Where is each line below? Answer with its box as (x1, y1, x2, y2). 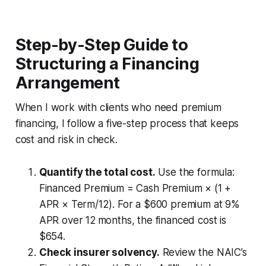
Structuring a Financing (15, 53, 199, 74)
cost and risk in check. (15, 133, 118, 145)
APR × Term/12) (39, 198, 113, 210)
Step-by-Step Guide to (15, 34, 188, 55)
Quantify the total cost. (39, 166, 156, 178)
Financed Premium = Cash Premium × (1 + (39, 182, 232, 194)
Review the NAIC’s (159, 246, 247, 258)
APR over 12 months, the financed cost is (39, 214, 226, 226)
